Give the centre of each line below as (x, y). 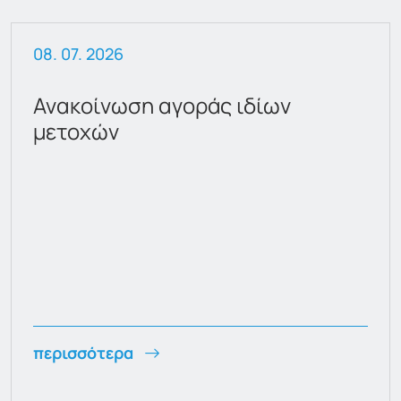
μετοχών (76, 132)
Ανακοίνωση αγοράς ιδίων (162, 106)
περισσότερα (85, 353)
